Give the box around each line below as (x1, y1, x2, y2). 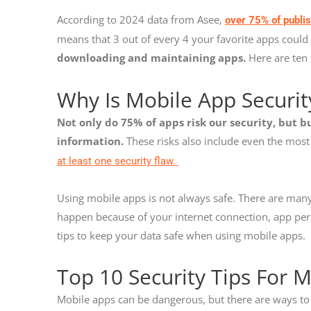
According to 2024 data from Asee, (57, 12, 225, 27)
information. (57, 133, 126, 148)
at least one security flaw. (57, 154, 178, 167)
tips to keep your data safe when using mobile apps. (57, 228, 308, 242)
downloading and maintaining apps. (57, 51, 246, 65)
